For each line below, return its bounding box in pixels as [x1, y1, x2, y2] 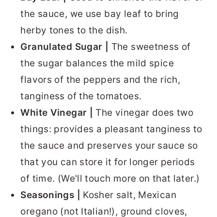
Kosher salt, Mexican [83, 189, 176, 201]
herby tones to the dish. [20, 25, 128, 36]
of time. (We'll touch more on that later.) [20, 173, 200, 185]
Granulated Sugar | [20, 41, 111, 53]
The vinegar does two [95, 107, 194, 119]
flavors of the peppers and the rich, [20, 74, 181, 86]
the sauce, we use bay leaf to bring [20, 8, 179, 20]
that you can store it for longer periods [20, 156, 195, 168]
